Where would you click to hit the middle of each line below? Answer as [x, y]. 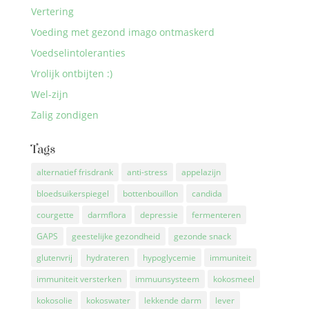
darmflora [107, 215]
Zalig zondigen [64, 115]
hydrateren [107, 258]
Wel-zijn [49, 94]
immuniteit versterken [79, 279]
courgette [55, 215]
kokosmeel [233, 279]
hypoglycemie [169, 258]
